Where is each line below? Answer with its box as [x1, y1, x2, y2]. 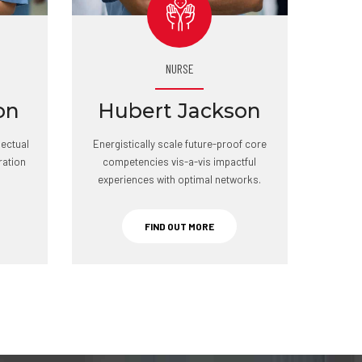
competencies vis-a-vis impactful [103, 155, 257, 168]
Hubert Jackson [98, 99, 262, 123]
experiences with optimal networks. [98, 173, 262, 186]
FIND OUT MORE [145, 221, 215, 232]
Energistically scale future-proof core [92, 137, 267, 150]
